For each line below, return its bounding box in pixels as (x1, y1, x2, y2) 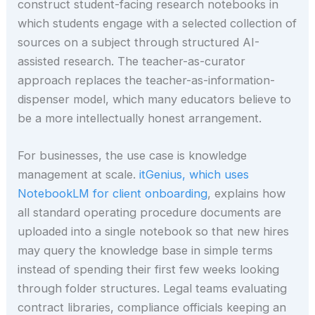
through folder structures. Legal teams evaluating (18, 281, 288, 295)
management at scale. (18, 167, 140, 181)
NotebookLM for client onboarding (18, 186, 208, 200)
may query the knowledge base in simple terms (18, 243, 274, 257)
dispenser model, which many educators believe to (18, 91, 292, 106)
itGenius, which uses (139, 167, 250, 181)
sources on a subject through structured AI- (18, 34, 260, 49)
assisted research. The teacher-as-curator (18, 53, 246, 68)
